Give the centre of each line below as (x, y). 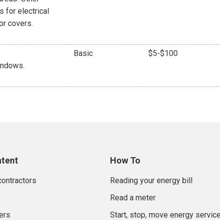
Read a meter (133, 197)
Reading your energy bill (151, 180)
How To (125, 160)
